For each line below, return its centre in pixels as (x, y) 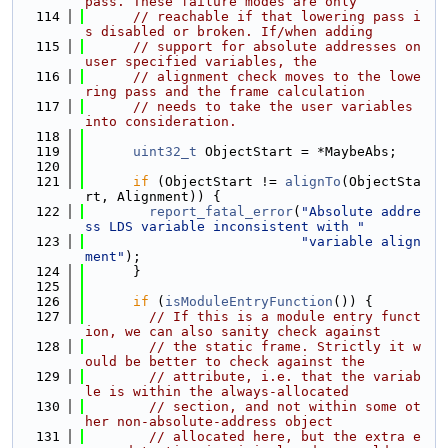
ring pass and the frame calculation (225, 91)
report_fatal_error (221, 211)
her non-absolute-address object (209, 421)
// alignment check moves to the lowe (277, 76)
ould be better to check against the (225, 361)
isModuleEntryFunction (249, 301)
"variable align (361, 241)
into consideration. (161, 121)
